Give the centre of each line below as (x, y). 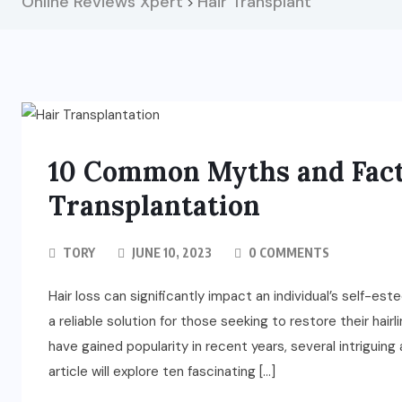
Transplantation (154, 206)
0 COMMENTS (288, 253)
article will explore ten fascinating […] (162, 372)
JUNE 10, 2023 (170, 253)
